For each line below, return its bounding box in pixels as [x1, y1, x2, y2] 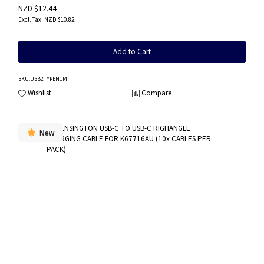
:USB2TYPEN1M [29, 74, 67, 82]
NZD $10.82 [44, 15, 74, 24]
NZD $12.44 [18, 4, 57, 14]
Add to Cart [113, 46, 151, 57]
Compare [141, 87, 171, 98]
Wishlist [28, 87, 51, 98]
